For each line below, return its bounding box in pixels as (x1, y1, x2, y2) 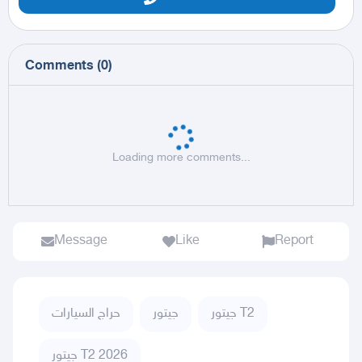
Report (275, 233, 314, 249)
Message (54, 233, 107, 249)
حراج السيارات (52, 305, 120, 322)
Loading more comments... (112, 150, 250, 165)
